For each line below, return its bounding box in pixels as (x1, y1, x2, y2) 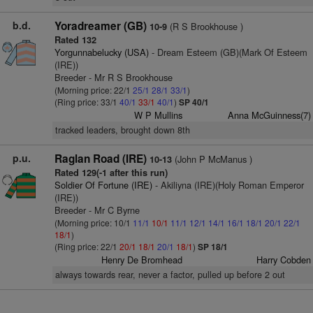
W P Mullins (134, 108, 183, 122)
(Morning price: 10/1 (54, 217, 133, 228)
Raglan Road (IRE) (54, 151, 147, 166)
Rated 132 (54, 34, 96, 46)
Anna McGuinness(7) (227, 108, 311, 122)
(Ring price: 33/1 (54, 96, 119, 108)
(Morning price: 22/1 (54, 84, 133, 96)
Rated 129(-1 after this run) (54, 166, 168, 179)
